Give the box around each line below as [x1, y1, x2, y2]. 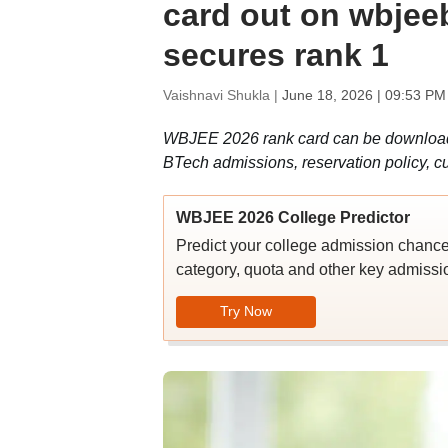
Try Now [219, 302, 272, 319]
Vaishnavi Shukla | [162, 87, 282, 103]
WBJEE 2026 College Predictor [175, 209, 410, 226]
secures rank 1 [162, 37, 389, 73]
